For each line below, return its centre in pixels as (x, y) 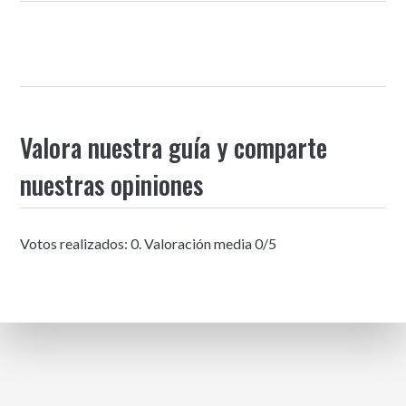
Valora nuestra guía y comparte (174, 147)
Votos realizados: (76, 243)
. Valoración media (197, 243)
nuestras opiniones (112, 184)
